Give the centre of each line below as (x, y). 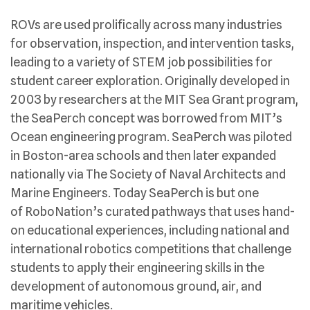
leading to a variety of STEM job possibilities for (142, 62)
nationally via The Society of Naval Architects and (148, 174)
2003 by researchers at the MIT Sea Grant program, (154, 99)
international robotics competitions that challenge (151, 249)
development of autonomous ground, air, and (136, 286)
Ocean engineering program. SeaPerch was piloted (151, 137)
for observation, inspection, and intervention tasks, (152, 43)
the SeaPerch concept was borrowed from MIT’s (146, 118)
